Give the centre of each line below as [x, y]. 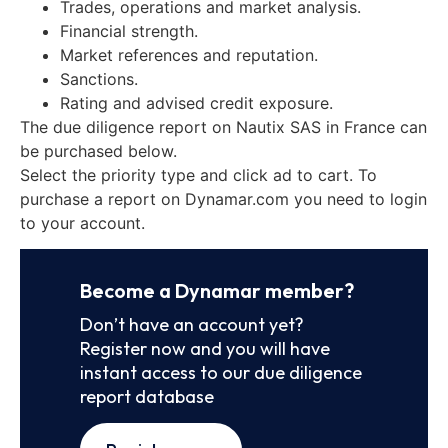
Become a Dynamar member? [217, 290]
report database [147, 396]
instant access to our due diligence [221, 372]
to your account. [82, 222]
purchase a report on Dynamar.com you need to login [223, 198]
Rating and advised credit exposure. [196, 102]
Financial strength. [129, 30]
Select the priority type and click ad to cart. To [198, 174]
